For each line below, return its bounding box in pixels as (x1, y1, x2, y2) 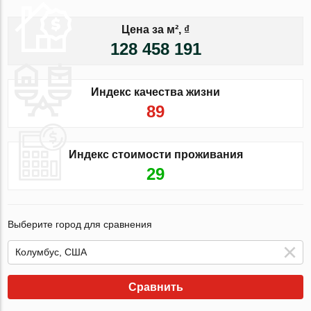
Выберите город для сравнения (8, 218, 153, 230)
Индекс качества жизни (91, 85, 220, 98)
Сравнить (128, 280, 183, 293)
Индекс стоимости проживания (68, 148, 243, 160)
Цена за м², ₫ (121, 23, 190, 35)
